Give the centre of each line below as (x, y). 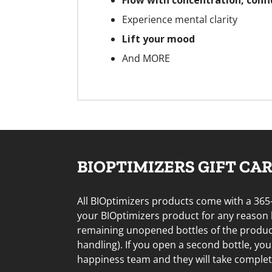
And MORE (146, 59)
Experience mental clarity (180, 20)
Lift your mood (158, 39)
